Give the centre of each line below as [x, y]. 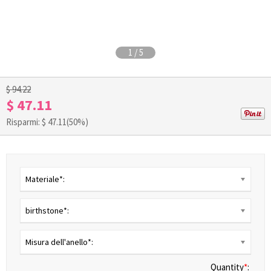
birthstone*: [47, 211]
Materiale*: [45, 179]
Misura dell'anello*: [59, 242]
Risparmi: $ [27, 122]
